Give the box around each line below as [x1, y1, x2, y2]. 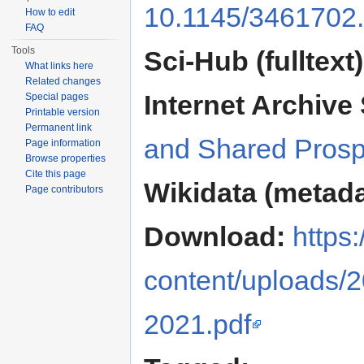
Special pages [25, 91, 89, 102]
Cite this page [25, 168, 87, 180]
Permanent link [25, 122, 93, 133]
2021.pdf [144, 309, 251, 340]
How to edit [25, 6, 76, 18]
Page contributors [25, 184, 104, 195]
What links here [25, 60, 94, 71]
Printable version [25, 106, 101, 118]
